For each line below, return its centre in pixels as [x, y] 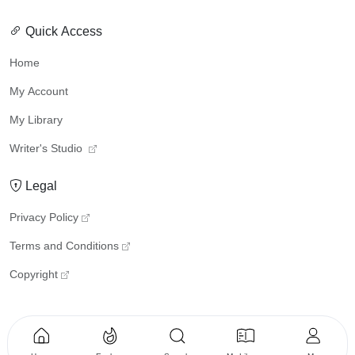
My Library [36, 120]
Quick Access [62, 31]
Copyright [34, 274]
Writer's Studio [48, 148]
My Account [39, 91]
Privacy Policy [44, 217]
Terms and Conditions [64, 246]
